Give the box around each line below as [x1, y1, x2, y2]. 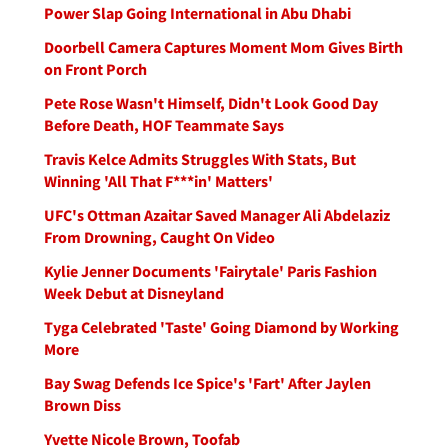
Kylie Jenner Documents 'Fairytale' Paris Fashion [44, 261, 377, 281]
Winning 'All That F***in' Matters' [44, 171, 273, 191]
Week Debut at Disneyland [44, 283, 224, 303]
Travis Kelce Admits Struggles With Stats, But [44, 149, 356, 169]
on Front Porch [44, 59, 147, 79]
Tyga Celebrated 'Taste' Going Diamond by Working [44, 317, 399, 337]
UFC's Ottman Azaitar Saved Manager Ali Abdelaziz [44, 205, 390, 225]
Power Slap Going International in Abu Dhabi [44, 3, 351, 23]
